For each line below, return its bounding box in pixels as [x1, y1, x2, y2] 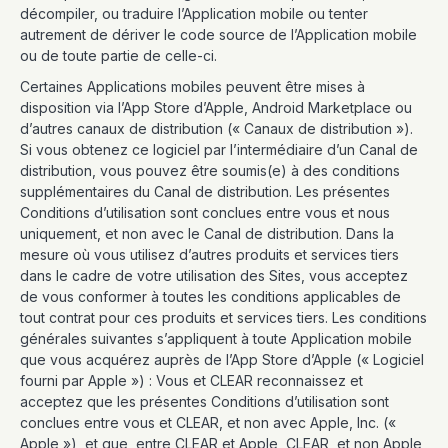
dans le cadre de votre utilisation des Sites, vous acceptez [20, 267, 408, 284]
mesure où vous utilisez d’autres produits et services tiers [20, 246, 399, 263]
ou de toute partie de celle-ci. [20, 47, 217, 64]
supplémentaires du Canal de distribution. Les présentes [20, 183, 390, 200]
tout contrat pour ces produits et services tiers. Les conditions [20, 309, 427, 326]
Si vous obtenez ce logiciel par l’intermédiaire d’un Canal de [20, 141, 418, 158]
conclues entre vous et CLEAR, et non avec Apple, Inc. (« [20, 414, 396, 431]
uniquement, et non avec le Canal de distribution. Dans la [20, 225, 394, 242]
